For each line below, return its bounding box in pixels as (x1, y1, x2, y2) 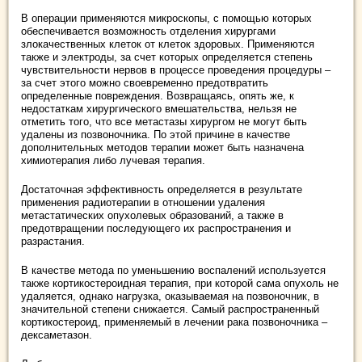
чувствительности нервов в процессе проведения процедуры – (21, 64, 330, 76)
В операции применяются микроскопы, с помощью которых (21, 12, 312, 24)
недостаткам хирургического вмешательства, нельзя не (21, 103, 297, 115)
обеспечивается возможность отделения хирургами (21, 25, 276, 37)
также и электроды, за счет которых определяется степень (21, 51, 313, 63)
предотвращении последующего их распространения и (21, 222, 291, 234)
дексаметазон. (21, 329, 92, 341)
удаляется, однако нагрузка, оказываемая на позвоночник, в (21, 290, 319, 302)
